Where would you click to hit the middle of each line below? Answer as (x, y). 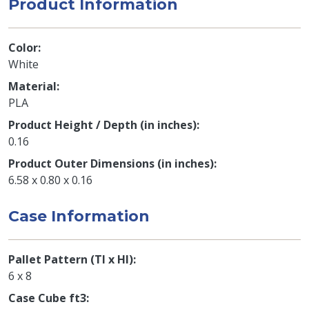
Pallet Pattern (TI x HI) (71, 259)
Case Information (79, 216)
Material (32, 86)
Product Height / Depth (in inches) (102, 124)
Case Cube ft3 (47, 298)
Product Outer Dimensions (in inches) (111, 163)
